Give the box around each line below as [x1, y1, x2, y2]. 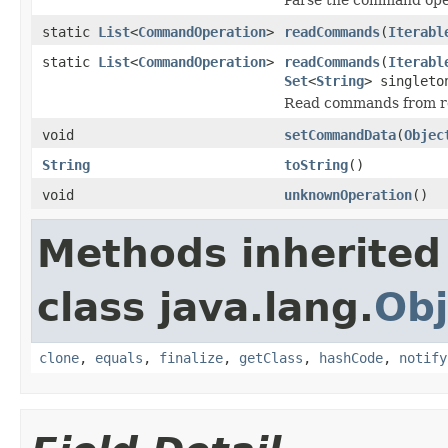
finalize [159, 349, 223, 366]
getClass [239, 349, 303, 366]
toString [284, 156, 348, 173]
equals [95, 349, 143, 366]
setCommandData [284, 126, 396, 143]
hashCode [319, 349, 383, 366]
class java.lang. [37, 284, 374, 330]
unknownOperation [284, 186, 412, 203]
